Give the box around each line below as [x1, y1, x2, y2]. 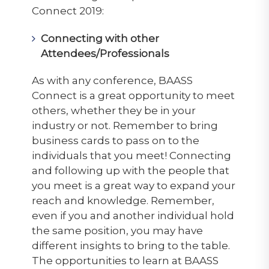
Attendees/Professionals [40, 47, 172, 59]
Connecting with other [40, 32, 159, 44]
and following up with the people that [31, 164, 229, 177]
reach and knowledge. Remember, [31, 194, 214, 207]
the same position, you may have [31, 224, 203, 237]
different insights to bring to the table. [31, 239, 230, 252]
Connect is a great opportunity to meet [31, 89, 235, 101]
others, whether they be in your [31, 104, 196, 116]
